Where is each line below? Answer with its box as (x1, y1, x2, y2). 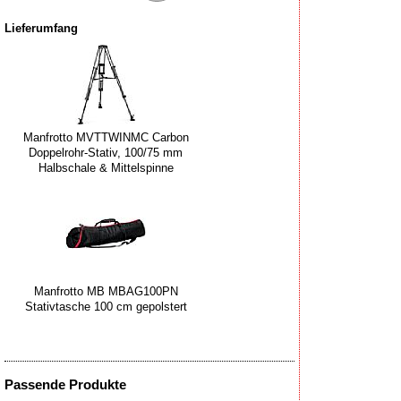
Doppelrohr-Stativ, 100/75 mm (29, 146, 183, 159)
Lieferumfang (4, 21, 78, 35)
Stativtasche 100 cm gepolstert (24, 299, 187, 313)
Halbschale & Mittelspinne (38, 161, 174, 175)
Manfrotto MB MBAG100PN (33, 284, 178, 298)
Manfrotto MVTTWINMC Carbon (22, 131, 189, 144)
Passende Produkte (4, 377, 126, 392)
